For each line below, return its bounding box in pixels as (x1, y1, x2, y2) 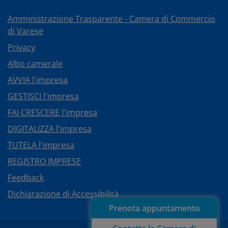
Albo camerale (8, 58, 63, 70)
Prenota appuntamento (108, 203, 200, 214)
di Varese (8, 25, 43, 37)
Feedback (8, 172, 44, 184)
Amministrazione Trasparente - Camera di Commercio (8, 13, 215, 25)
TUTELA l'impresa (8, 139, 74, 151)
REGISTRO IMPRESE (8, 156, 81, 167)
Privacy (8, 42, 35, 53)
